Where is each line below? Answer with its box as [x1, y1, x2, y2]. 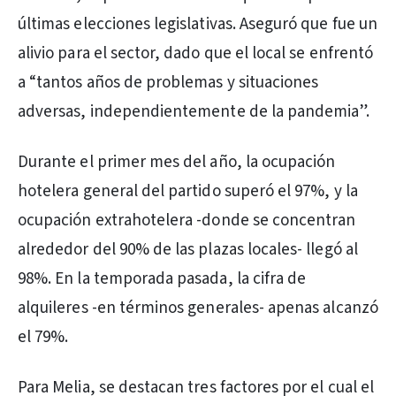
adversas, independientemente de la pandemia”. [18, 100, 369, 124]
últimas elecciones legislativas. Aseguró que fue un [18, 12, 377, 36]
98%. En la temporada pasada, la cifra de [18, 267, 307, 291]
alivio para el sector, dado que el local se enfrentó [18, 42, 373, 65]
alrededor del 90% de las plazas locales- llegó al [18, 238, 358, 262]
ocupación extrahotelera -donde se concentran [18, 209, 356, 232]
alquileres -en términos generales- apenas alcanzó [18, 296, 378, 320]
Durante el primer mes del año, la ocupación [18, 150, 336, 174]
